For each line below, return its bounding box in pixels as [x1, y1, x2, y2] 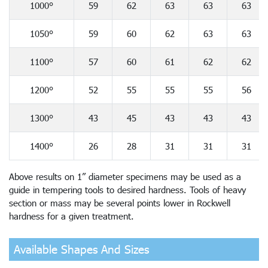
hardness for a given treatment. [9, 210, 134, 221]
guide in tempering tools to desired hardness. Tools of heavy [9, 184, 246, 195]
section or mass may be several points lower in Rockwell [9, 197, 230, 208]
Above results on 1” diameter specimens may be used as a [9, 170, 241, 182]
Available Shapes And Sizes [14, 242, 149, 256]
